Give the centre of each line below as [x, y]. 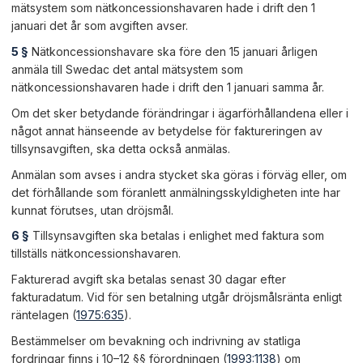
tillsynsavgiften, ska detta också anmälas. [121, 148]
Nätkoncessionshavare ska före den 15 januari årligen [173, 51]
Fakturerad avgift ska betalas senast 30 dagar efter [149, 280]
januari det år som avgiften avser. [100, 26]
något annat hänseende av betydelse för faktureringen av [167, 130]
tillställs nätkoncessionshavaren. [96, 254]
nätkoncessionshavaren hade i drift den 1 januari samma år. [168, 87]
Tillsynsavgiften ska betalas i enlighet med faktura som [177, 236]
